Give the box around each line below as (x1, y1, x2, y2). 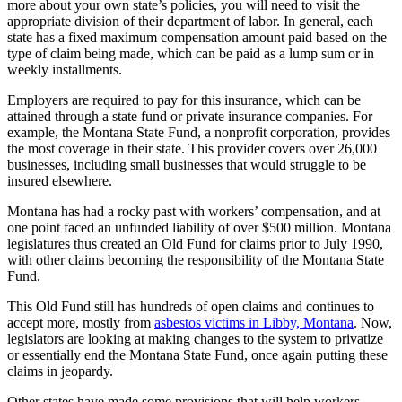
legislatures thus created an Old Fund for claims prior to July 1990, (7, 236, 383, 252)
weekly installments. (7, 62, 122, 78)
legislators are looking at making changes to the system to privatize (7, 331, 383, 347)
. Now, (354, 315, 392, 331)
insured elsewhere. (7, 173, 112, 189)
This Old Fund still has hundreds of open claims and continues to (7, 299, 374, 315)
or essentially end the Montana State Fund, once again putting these (7, 347, 388, 363)
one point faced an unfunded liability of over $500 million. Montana (7, 220, 391, 236)
